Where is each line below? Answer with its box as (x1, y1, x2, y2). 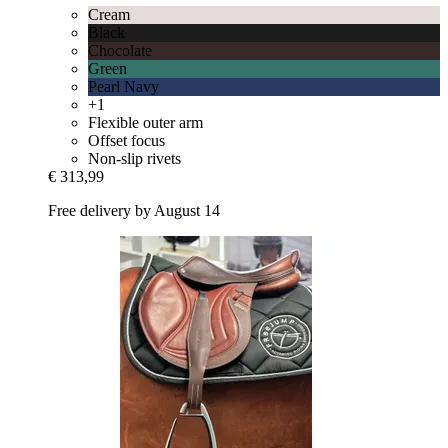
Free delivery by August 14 (48, 202, 220, 220)
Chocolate (88, 42, 152, 60)
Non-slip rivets (88, 150, 181, 168)
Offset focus (88, 132, 165, 150)
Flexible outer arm (88, 114, 203, 132)
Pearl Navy (88, 78, 159, 96)
